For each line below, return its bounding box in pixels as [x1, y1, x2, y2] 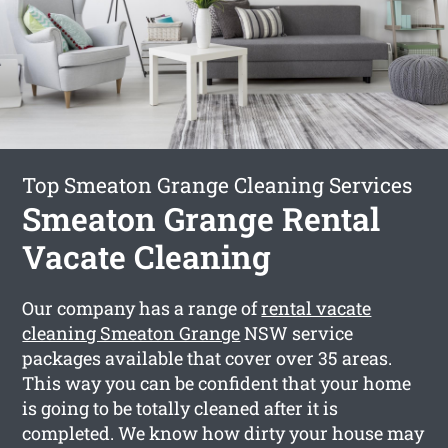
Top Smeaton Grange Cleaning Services [22, 170, 413, 199]
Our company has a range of [22, 295, 262, 320]
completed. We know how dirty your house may [22, 420, 425, 445]
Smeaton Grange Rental [22, 196, 381, 240]
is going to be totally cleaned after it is [22, 395, 339, 420]
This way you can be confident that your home [22, 370, 412, 395]
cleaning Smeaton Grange [22, 320, 241, 345]
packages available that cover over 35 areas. [22, 345, 393, 370]
